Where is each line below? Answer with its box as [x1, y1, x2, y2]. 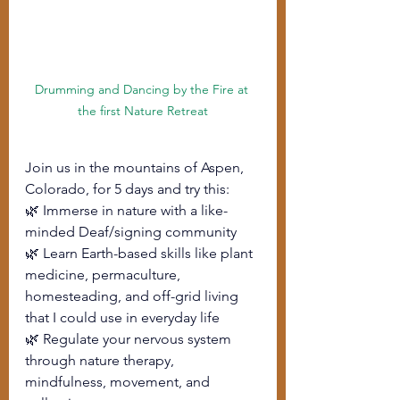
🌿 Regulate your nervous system [25, 330, 235, 348]
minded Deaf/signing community [25, 223, 237, 241]
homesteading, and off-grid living [25, 287, 242, 305]
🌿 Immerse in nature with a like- [25, 202, 228, 220]
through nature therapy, [25, 352, 178, 370]
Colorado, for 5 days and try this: [25, 180, 229, 198]
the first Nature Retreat [78, 103, 208, 120]
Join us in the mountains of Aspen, [25, 159, 247, 177]
